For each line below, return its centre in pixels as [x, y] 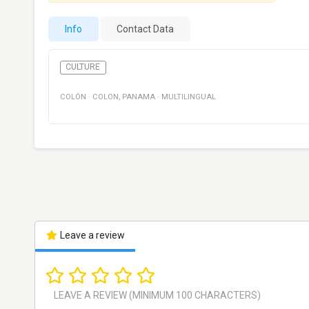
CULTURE [83, 67]
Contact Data [145, 29]
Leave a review [91, 236]
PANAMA [139, 97]
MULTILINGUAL [189, 97]
